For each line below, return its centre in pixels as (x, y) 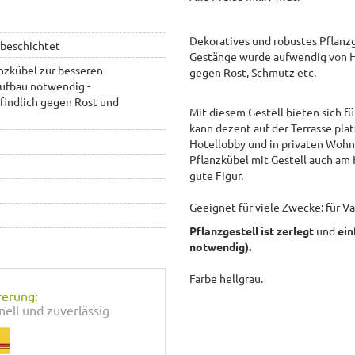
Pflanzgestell (225, 230)
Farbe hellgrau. (226, 278)
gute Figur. (216, 175)
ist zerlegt (288, 230)
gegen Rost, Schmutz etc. (253, 72)
